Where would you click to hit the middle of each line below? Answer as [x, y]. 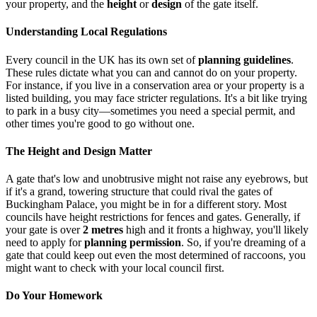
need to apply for [45, 243]
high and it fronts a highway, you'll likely [216, 230]
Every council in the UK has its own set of [102, 59]
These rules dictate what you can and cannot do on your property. [151, 72]
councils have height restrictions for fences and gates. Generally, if [153, 217]
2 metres [103, 230]
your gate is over [44, 230]
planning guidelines [244, 59]
